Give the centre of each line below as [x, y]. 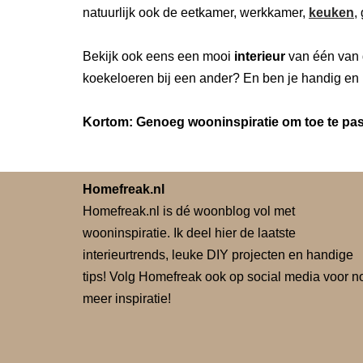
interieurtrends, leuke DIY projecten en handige [218, 255]
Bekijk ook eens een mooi [158, 56]
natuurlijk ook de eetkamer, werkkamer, [196, 13]
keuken [331, 13]
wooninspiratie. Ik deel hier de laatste [189, 233]
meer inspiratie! [127, 299]
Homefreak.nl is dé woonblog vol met [189, 211]
